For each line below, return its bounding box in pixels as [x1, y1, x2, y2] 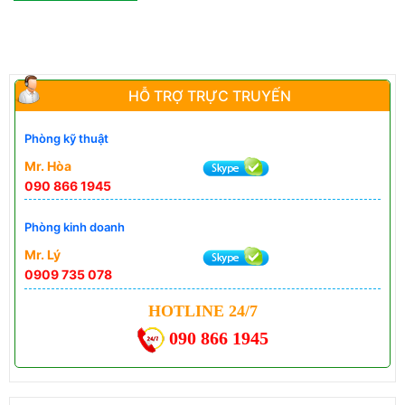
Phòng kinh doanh [24, 220, 125, 235]
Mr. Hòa [24, 157, 71, 174]
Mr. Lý [24, 247, 61, 263]
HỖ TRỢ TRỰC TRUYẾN [114, 86, 291, 105]
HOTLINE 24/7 [147, 301, 258, 320]
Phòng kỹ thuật [24, 130, 108, 146]
